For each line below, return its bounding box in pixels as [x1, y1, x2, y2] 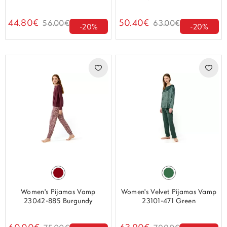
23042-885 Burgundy [23, 197, 93, 205]
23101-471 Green [142, 197, 196, 205]
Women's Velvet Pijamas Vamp [121, 188, 217, 196]
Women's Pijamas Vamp [21, 188, 96, 196]
